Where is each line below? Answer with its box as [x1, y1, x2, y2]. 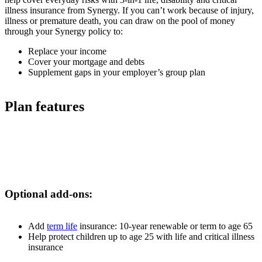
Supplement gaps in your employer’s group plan [28, 67, 205, 78]
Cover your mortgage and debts [28, 57, 144, 67]
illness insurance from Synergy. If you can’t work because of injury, [5, 5, 254, 16]
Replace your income [28, 46, 106, 57]
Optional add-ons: [5, 187, 92, 200]
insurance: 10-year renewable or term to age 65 [77, 220, 253, 231]
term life [47, 220, 77, 231]
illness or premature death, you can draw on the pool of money [5, 16, 235, 26]
